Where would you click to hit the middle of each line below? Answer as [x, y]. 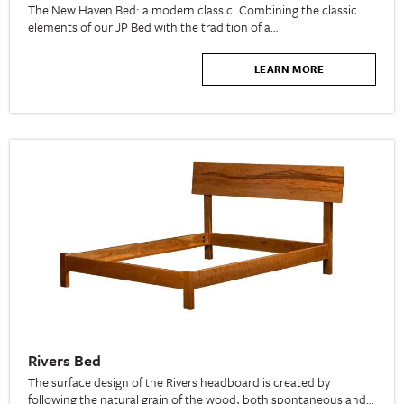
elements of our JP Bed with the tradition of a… [153, 26]
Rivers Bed [65, 360]
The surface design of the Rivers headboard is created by [179, 381]
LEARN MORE [289, 69]
